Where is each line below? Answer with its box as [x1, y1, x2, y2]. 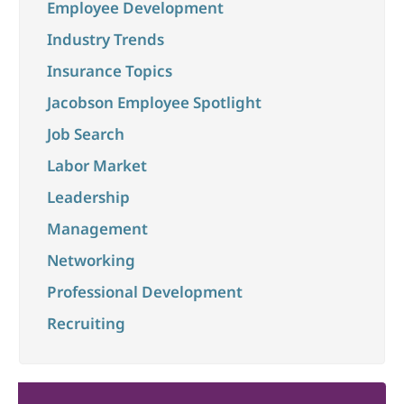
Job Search [46, 123, 124, 144]
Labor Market [46, 154, 147, 176]
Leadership [46, 186, 130, 207]
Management [46, 217, 148, 239]
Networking [46, 249, 135, 271]
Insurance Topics [46, 60, 172, 81]
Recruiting [46, 312, 125, 334]
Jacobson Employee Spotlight [46, 91, 262, 113]
